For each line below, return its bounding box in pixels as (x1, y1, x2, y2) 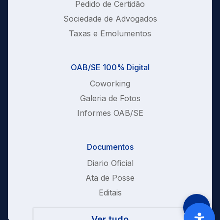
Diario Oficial (86, 158, 134, 168)
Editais (98, 188, 122, 198)
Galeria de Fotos (80, 93, 140, 104)
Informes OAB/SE (77, 108, 143, 118)
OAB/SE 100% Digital (70, 62, 150, 73)
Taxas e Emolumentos (69, 28, 151, 39)
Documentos (86, 142, 134, 152)
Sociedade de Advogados (63, 14, 157, 24)
